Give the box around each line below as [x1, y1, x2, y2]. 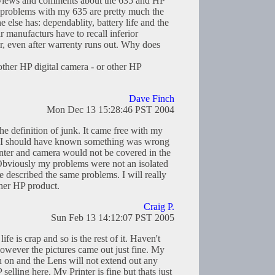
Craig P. [144, 201, 174, 212]
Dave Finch [129, 93, 174, 104]
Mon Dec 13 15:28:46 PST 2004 [47, 104, 174, 115]
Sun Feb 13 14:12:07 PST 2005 [51, 212, 174, 223]
